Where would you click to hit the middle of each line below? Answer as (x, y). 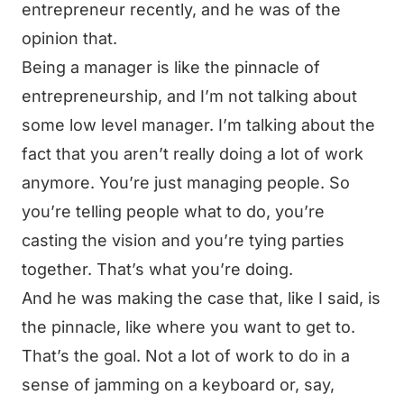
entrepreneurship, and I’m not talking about (189, 96)
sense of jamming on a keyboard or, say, (178, 385)
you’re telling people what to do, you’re (173, 211)
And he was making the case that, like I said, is (201, 298)
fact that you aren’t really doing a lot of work (193, 154)
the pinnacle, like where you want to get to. (188, 327)
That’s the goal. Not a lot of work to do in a (186, 356)
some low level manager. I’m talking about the (198, 125)
